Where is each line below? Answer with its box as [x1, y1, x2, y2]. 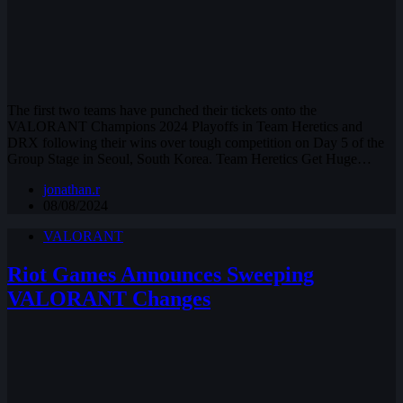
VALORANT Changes [7, 286, 210, 310]
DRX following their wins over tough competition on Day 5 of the [7, 134, 384, 150]
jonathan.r [43, 181, 100, 197]
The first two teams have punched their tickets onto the [7, 102, 317, 118]
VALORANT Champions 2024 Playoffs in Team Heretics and [7, 118, 363, 134]
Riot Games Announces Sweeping [7, 262, 314, 286]
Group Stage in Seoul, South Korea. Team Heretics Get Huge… [7, 150, 372, 166]
